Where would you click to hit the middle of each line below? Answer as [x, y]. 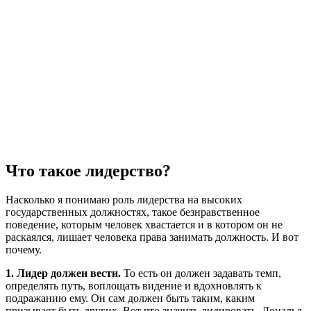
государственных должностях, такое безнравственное [133, 212]
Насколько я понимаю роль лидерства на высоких [124, 200]
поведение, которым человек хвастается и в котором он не [144, 225]
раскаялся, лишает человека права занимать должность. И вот [152, 237]
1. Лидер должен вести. [63, 274]
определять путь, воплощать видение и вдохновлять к [134, 286]
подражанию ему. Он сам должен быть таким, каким [130, 299]
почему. [24, 250]
